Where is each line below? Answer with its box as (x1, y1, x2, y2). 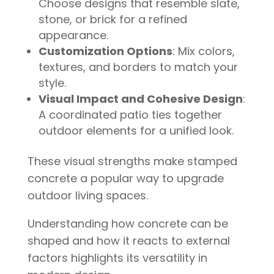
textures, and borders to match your (38, 59, 238, 75)
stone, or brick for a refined (38, 12, 187, 28)
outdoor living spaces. (27, 188, 148, 204)
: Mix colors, (172, 43, 235, 59)
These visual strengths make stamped (27, 154, 237, 169)
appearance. (38, 28, 108, 43)
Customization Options (38, 43, 172, 59)
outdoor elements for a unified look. (38, 123, 234, 139)
